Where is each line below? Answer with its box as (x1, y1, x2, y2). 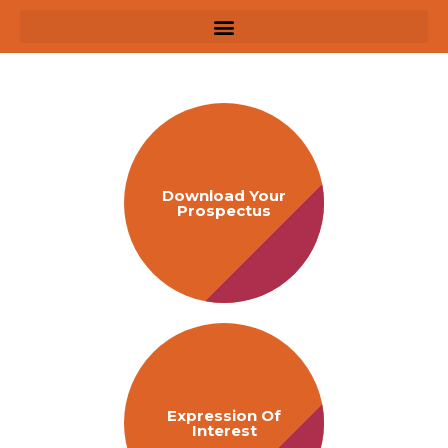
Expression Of (167, 406, 281, 425)
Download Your (162, 186, 286, 205)
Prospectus (177, 201, 271, 220)
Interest (191, 421, 257, 440)
